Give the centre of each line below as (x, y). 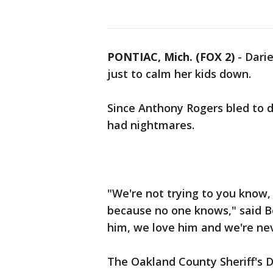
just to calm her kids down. (179, 74)
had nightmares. (151, 125)
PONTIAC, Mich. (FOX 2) (171, 57)
